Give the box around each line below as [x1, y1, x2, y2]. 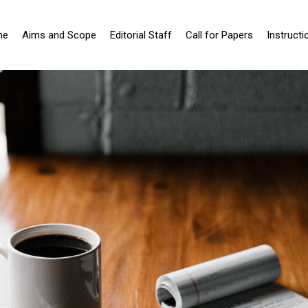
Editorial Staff [110, 29, 172, 42]
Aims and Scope [22, 29, 96, 42]
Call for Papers [186, 29, 253, 42]
